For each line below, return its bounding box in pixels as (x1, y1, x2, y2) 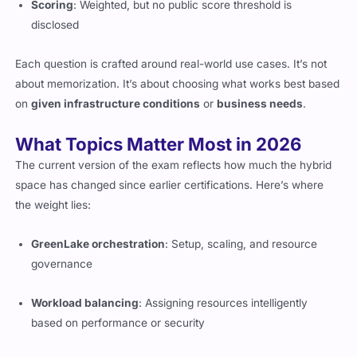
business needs (217, 97, 304, 110)
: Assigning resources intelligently (139, 296, 308, 309)
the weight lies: (15, 198, 92, 211)
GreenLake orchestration (31, 237, 166, 250)
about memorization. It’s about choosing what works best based (15, 77, 340, 90)
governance (31, 257, 93, 270)
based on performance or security (31, 316, 206, 329)
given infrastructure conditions (31, 97, 201, 110)
